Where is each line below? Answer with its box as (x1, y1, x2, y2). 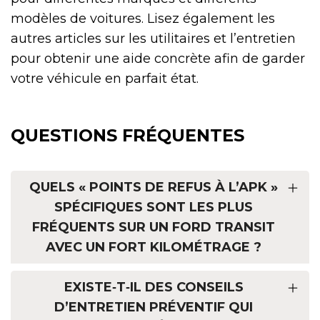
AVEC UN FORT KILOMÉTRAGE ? (46, 239, 261, 255)
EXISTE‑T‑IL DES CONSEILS (64, 279, 244, 295)
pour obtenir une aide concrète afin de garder (11, 50, 305, 66)
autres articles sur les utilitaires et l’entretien (11, 30, 296, 46)
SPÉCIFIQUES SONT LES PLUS (54, 199, 253, 215)
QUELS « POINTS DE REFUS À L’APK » (29, 179, 278, 195)
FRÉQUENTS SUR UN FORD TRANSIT (32, 219, 275, 235)
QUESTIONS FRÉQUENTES (11, 124, 244, 146)
